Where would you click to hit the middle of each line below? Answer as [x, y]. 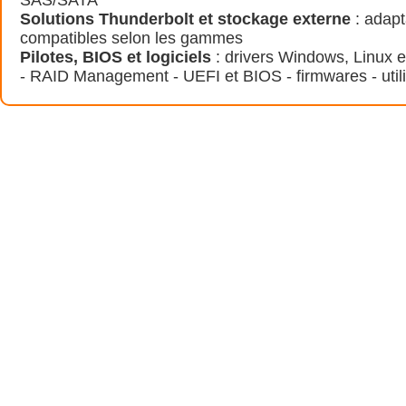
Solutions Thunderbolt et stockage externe [185, 19]
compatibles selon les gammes [131, 38]
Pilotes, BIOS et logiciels [116, 57]
